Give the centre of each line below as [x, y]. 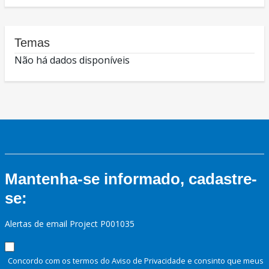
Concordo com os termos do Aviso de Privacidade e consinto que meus [136, 261]
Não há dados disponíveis [72, 60]
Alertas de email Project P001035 [70, 224]
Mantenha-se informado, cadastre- [131, 179]
